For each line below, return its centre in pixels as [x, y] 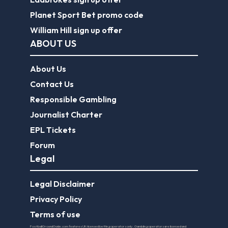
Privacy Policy [56, 199]
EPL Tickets [53, 130]
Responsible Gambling [73, 99]
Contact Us [52, 84]
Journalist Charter [66, 114]
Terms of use [55, 214]
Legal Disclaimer [62, 183]
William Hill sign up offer [76, 30]
